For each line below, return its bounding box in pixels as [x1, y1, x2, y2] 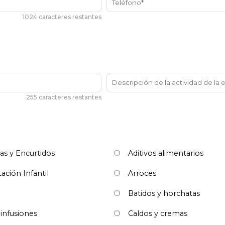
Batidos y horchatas [128, 188, 200, 198]
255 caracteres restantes [26, 93, 101, 101]
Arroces [128, 168, 156, 178]
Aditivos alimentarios [128, 148, 203, 158]
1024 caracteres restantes [22, 13, 101, 21]
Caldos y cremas [128, 208, 187, 218]
